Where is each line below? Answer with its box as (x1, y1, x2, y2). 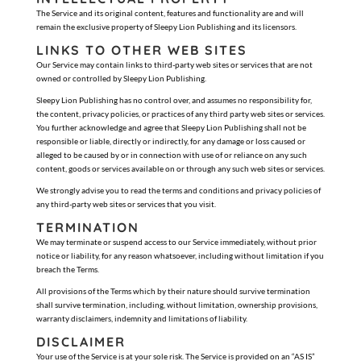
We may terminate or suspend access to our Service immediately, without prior (35, 237, 317, 247)
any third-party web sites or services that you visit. (35, 199, 216, 209)
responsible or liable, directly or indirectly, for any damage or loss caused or (35, 136, 305, 146)
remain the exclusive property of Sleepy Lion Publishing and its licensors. (35, 22, 297, 31)
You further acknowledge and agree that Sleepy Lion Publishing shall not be (35, 122, 306, 132)
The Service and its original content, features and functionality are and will (35, 8, 304, 18)
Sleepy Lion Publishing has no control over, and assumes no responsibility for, (35, 95, 312, 105)
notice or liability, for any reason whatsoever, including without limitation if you (35, 251, 324, 260)
